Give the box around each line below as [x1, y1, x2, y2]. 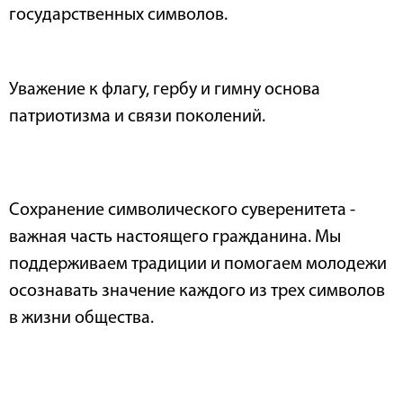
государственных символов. [9, 6, 228, 25]
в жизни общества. [9, 309, 154, 328]
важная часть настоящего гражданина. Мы [9, 228, 341, 247]
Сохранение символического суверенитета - [9, 201, 355, 220]
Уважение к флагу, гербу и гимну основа [9, 80, 320, 99]
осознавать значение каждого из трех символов [9, 282, 385, 301]
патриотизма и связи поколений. [9, 107, 265, 126]
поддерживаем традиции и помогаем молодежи [9, 255, 387, 274]
